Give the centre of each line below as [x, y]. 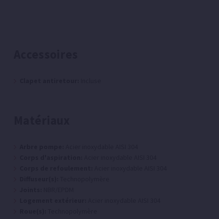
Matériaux [42, 120]
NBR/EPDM [58, 190]
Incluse [90, 81]
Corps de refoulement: [56, 168]
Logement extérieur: [53, 201]
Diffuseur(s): [39, 179]
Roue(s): [33, 211]
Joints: [31, 190]
